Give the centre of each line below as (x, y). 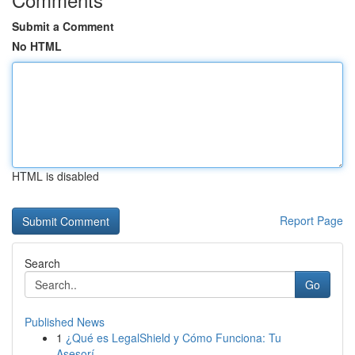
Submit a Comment (63, 26)
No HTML (37, 46)
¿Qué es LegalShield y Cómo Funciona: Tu (174, 338)
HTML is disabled (55, 176)
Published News (65, 322)
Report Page (311, 220)
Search (42, 263)
